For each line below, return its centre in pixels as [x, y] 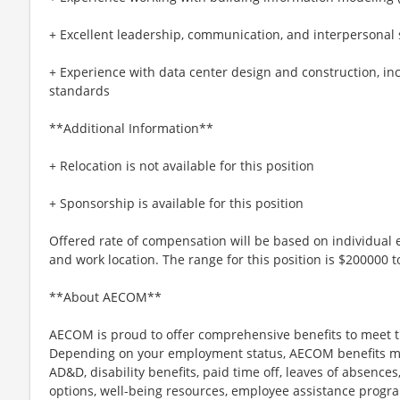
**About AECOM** [105, 296]
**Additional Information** [131, 128]
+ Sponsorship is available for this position [176, 203]
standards [79, 90]
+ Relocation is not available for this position [182, 165]
